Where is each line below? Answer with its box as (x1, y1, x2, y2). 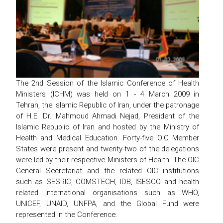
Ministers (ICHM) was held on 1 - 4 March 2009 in (15, 89, 200, 99)
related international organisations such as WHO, (15, 188, 200, 198)
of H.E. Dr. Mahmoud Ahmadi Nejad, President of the (15, 111, 200, 121)
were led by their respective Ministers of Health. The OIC (15, 155, 200, 165)
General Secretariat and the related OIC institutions (15, 166, 200, 176)
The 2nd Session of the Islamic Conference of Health (15, 78, 200, 88)
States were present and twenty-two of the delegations (15, 144, 200, 154)
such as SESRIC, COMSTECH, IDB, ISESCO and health (15, 177, 200, 187)
